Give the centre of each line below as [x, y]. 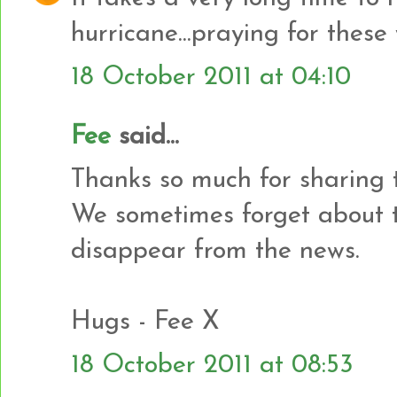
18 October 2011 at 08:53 [212, 365]
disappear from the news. [215, 251]
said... [145, 136]
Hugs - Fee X [145, 322]
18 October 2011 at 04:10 [211, 77]
